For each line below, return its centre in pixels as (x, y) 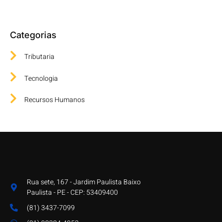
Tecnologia (41, 78)
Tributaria (39, 57)
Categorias (33, 35)
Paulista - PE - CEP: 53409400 (72, 192)
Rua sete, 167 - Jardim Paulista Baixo (84, 182)
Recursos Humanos (55, 100)
